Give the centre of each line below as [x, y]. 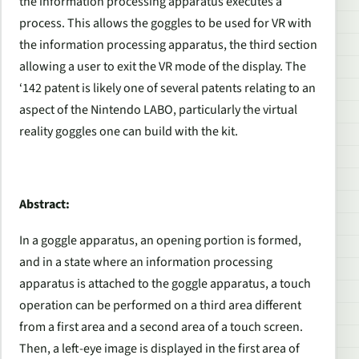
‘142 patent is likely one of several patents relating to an [167, 89]
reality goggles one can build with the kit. [129, 132]
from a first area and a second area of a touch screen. [161, 327]
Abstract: [44, 205]
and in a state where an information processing [146, 262]
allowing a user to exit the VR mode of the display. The [163, 67]
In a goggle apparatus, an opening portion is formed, [160, 241]
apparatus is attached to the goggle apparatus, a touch [165, 284]
